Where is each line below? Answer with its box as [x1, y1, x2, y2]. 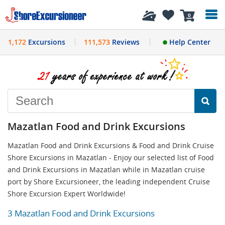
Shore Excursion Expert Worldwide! [8, 188, 126, 198]
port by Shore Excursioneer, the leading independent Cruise [8, 176, 210, 186]
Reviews [109, 37, 140, 47]
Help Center [167, 37, 210, 47]
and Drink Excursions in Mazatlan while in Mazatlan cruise [8, 164, 205, 174]
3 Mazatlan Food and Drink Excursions [8, 207, 155, 219]
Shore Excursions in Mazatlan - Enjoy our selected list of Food [8, 152, 214, 162]
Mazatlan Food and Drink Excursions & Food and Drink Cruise [8, 140, 214, 150]
